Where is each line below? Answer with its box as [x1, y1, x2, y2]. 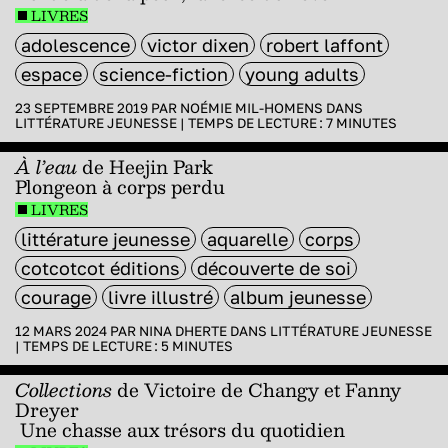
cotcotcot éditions [21, 256, 180, 279]
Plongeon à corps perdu [15, 170, 225, 202]
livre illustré [108, 285, 213, 308]
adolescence [21, 33, 130, 56]
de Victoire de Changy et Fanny [112, 373, 401, 405]
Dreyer [15, 393, 79, 425]
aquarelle [207, 227, 288, 250]
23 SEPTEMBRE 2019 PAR [15, 99, 180, 116]
